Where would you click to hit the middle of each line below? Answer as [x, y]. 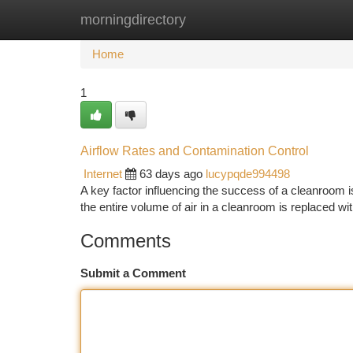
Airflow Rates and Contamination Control [195, 151]
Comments [126, 241]
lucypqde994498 [248, 174]
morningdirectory [133, 20]
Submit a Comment [133, 273]
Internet [103, 174]
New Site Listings [204, 19]
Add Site [294, 19]
